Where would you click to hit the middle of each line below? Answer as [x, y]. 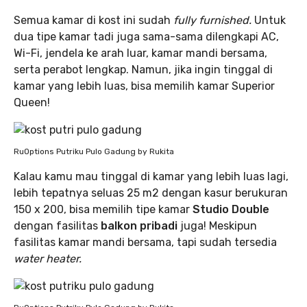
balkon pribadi [140, 226]
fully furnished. [214, 21]
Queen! [32, 103]
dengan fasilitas [57, 226]
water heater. [49, 259]
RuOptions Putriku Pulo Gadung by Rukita [94, 152]
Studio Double [231, 210]
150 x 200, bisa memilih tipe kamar [103, 210]
